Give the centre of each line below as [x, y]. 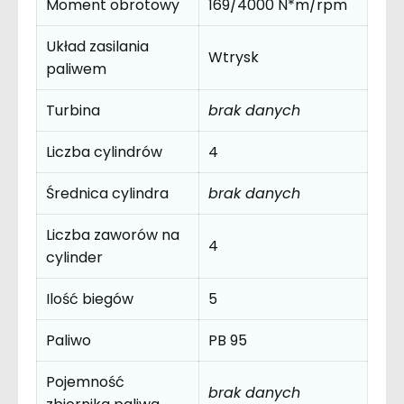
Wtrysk [234, 58]
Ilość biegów [90, 299]
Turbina [73, 111]
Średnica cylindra [107, 194]
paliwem [76, 69]
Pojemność [85, 382]
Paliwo [69, 341]
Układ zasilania [97, 47]
